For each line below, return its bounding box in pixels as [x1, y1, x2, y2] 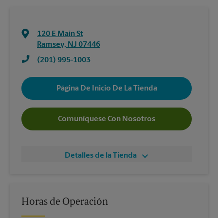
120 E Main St [37, 30, 83, 38]
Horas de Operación [21, 198, 108, 207]
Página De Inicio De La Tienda [56, 84, 157, 92]
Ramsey [37, 41, 64, 49]
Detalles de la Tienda [65, 152, 137, 160]
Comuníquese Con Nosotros [58, 115, 155, 123]
